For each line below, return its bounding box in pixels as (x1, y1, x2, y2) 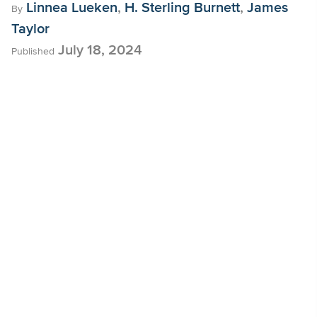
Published (11, 47, 54, 57)
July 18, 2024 (54, 43, 142, 57)
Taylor (11, 22, 50, 36)
